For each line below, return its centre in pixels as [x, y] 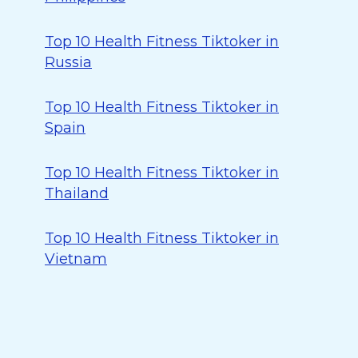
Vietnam [76, 259]
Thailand [77, 193]
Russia [68, 62]
